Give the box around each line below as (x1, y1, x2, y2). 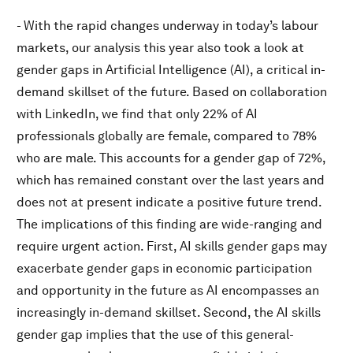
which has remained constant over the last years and (17, 173, 325, 188)
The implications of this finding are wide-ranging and (17, 217, 322, 232)
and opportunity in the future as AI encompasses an (17, 283, 319, 298)
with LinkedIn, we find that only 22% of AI (17, 106, 258, 121)
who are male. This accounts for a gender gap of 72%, (17, 150, 325, 165)
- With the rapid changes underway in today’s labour (17, 18, 318, 33)
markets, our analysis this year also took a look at (17, 40, 304, 55)
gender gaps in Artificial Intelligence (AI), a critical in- (17, 62, 325, 77)
